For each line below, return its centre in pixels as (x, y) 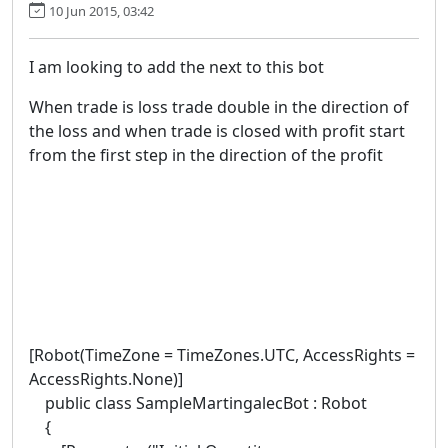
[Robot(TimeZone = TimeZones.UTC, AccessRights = (224, 354)
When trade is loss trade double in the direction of (219, 106)
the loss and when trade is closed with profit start (217, 130)
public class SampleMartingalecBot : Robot (198, 402)
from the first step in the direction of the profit (206, 154)
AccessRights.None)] (106, 378)
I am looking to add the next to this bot (176, 66)
